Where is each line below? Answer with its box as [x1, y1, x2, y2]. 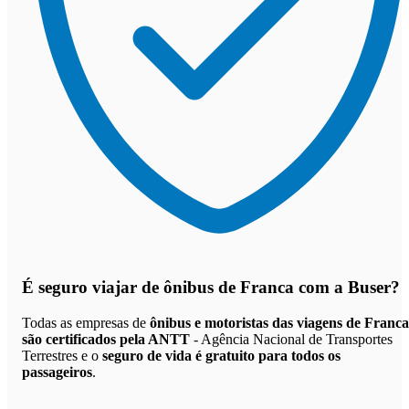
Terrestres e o [22, 347, 102, 363]
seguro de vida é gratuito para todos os [102, 347, 341, 363]
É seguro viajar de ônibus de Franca [22, 278, 294, 298]
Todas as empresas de [22, 314, 150, 330]
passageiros [22, 363, 92, 380]
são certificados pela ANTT [22, 330, 190, 347]
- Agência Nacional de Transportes [190, 330, 393, 347]
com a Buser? [294, 278, 400, 298]
